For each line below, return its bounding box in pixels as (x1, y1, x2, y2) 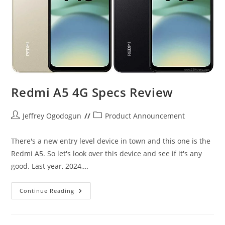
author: (11, 121, 36, 131)
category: (93, 121, 124, 131)
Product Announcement (105, 111, 185, 121)
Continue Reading (20, 187, 75, 195)
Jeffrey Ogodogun (23, 111, 82, 121)
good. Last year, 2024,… (11, 161, 89, 171)
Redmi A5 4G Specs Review (11, 84, 173, 101)
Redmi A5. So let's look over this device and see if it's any (11, 149, 202, 159)
